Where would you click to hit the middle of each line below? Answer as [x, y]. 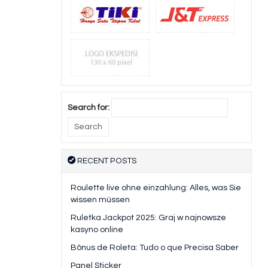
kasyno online [97, 230]
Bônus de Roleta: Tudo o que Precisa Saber [155, 248]
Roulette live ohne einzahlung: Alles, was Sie [156, 188]
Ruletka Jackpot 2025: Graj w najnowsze [148, 218]
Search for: [89, 108]
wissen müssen [100, 200]
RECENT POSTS [106, 161]
